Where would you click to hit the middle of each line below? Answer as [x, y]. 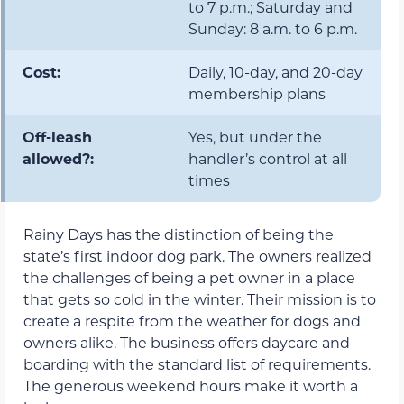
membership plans [257, 93]
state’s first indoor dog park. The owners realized [197, 255]
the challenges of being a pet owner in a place [189, 277]
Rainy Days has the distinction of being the [179, 234]
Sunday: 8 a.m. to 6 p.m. [273, 28]
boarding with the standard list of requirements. [197, 363]
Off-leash [57, 136]
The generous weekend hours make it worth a [191, 385]
